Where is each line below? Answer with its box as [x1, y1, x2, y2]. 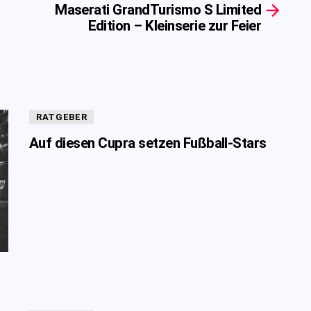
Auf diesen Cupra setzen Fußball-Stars [29, 134, 267, 151]
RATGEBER [36, 112, 87, 122]
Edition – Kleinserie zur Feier [87, 17, 261, 34]
